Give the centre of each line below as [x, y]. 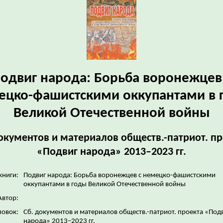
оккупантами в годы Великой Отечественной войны [105, 184]
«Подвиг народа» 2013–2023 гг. [111, 152]
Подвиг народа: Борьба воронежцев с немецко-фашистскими [119, 175]
